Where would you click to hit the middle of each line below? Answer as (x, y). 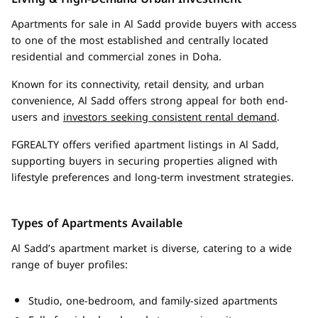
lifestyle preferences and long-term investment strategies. (153, 178)
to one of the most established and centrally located (140, 41)
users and (37, 117)
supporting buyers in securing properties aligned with (144, 161)
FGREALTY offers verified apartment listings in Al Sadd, (145, 145)
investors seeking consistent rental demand (170, 117)
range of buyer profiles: (70, 265)
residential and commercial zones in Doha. (116, 57)
